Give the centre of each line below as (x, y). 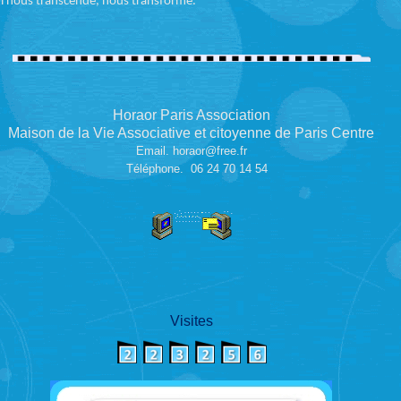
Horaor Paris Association (191, 115)
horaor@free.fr (209, 151)
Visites (191, 321)
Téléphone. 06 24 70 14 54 (191, 169)
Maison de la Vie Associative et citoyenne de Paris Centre (191, 133)
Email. (154, 151)
